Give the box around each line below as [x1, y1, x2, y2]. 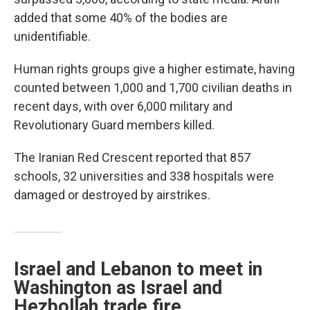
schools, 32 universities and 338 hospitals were [14, 169, 274, 184]
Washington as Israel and [14, 277, 222, 300]
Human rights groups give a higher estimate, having [14, 62, 295, 77]
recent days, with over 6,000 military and [14, 99, 232, 114]
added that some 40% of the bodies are [14, 10, 228, 26]
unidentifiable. [14, 29, 91, 44]
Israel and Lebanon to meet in [14, 258, 262, 281]
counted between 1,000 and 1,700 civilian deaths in [14, 80, 292, 95]
